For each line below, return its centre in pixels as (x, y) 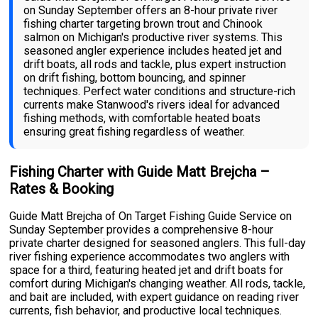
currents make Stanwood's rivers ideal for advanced (152, 105)
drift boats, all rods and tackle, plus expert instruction (155, 65)
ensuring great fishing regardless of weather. (135, 132)
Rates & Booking (62, 189)
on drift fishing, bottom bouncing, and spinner (135, 78)
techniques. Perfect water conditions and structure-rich (160, 92)
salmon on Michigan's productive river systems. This (153, 38)
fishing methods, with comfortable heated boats (142, 119)
